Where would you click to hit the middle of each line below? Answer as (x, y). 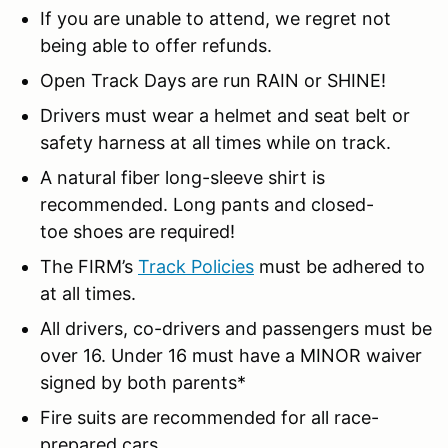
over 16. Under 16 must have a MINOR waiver (231, 355)
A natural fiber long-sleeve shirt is (182, 177)
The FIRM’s (89, 266)
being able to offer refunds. (156, 45)
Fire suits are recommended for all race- (209, 417)
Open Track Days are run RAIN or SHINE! (213, 80)
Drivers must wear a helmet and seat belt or (225, 115)
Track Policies (196, 266)
